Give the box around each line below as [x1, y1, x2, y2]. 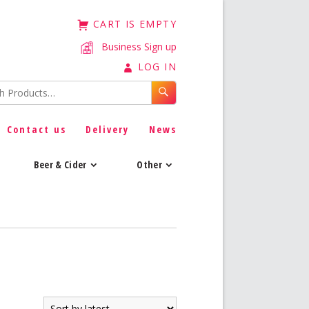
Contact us [6, 123, 66, 137]
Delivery [85, 123, 130, 137]
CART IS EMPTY [92, 17, 177, 31]
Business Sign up [101, 40, 177, 54]
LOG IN [137, 60, 177, 74]
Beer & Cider [33, 157, 87, 171]
